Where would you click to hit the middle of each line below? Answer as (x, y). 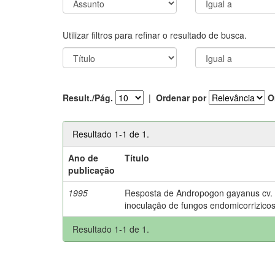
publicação (92, 170)
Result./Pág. (88, 98)
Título (137, 157)
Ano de (83, 157)
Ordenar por (181, 98)
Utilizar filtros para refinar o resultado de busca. (155, 35)
